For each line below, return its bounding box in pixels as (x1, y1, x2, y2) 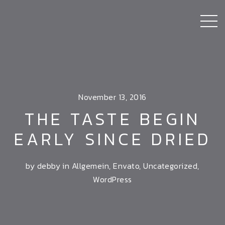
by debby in (26, 160, 72, 172)
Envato (113, 160, 140, 172)
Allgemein (71, 160, 109, 172)
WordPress (93, 173, 132, 185)
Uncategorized (143, 160, 198, 172)
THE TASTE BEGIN (24, 106, 201, 132)
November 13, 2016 (78, 91, 147, 103)
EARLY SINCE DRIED (14, 127, 211, 152)
